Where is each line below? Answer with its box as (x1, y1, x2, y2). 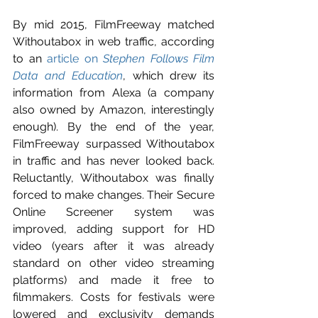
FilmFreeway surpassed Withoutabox (13, 136, 214, 150)
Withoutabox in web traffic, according (13, 34, 214, 48)
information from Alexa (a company (13, 85, 214, 99)
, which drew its (123, 68, 215, 82)
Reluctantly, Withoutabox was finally (13, 170, 214, 185)
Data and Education (13, 68, 124, 82)
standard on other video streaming (13, 256, 214, 270)
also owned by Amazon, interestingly (13, 102, 214, 116)
